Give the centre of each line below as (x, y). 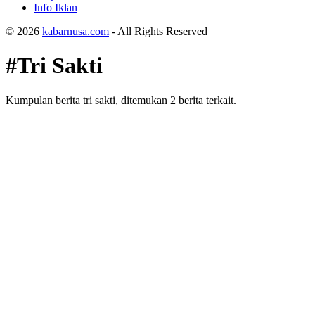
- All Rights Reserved (158, 31)
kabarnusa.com (76, 31)
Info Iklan (56, 7)
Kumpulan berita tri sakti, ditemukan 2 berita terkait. (121, 100)
